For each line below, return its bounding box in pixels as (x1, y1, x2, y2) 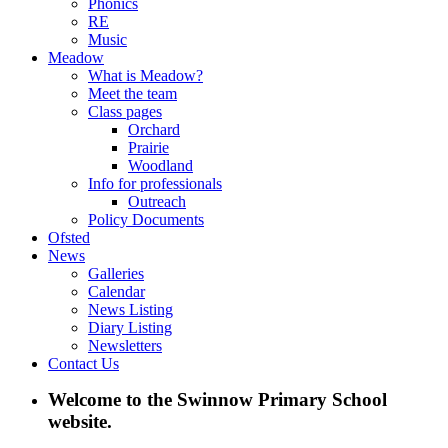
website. (48, 411, 112, 433)
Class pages (88, 103, 162, 121)
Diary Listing (88, 319, 172, 337)
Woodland (128, 157, 193, 175)
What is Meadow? (88, 67, 203, 85)
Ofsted (48, 229, 90, 247)
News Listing (88, 301, 173, 319)
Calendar (88, 283, 145, 301)
